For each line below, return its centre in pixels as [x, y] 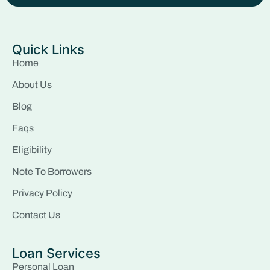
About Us [32, 84]
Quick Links [48, 49]
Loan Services [56, 253]
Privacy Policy [42, 193]
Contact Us [36, 215]
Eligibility [32, 149]
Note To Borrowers [52, 171]
